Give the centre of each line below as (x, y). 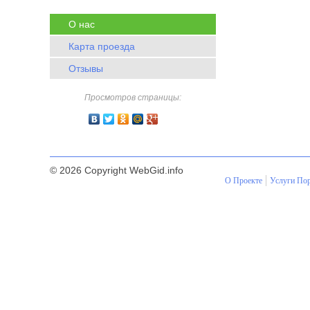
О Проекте (244, 181)
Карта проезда (102, 46)
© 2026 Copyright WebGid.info (117, 170)
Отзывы (86, 69)
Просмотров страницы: (133, 98)
